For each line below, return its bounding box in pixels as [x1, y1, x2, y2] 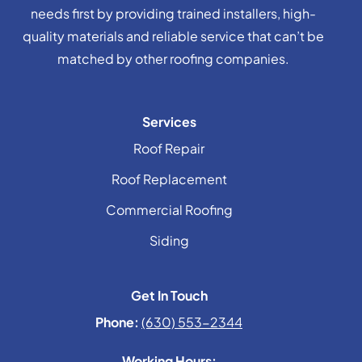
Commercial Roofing [105, 200, 233, 218]
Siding [149, 231, 189, 249]
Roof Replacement [111, 170, 227, 187]
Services [141, 112, 196, 130]
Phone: [95, 313, 139, 330]
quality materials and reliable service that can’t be [22, 27, 324, 44]
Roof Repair [133, 139, 204, 157]
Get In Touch [130, 286, 208, 304]
